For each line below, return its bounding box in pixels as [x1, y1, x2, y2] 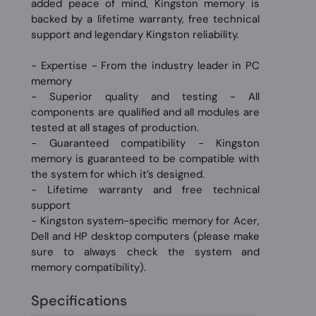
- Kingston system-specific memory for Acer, [31, 214, 260, 228]
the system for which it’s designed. [31, 167, 205, 181]
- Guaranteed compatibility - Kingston [31, 136, 260, 150]
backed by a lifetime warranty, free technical [31, 12, 260, 26]
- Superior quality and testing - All [31, 90, 260, 104]
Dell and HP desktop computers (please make [31, 229, 260, 243]
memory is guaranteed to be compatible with [31, 152, 260, 166]
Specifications [31, 291, 127, 310]
